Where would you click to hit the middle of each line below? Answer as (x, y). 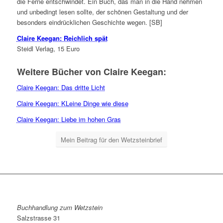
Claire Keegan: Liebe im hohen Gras (69, 119)
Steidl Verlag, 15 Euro (48, 49)
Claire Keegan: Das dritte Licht (61, 88)
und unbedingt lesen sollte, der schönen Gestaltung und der (102, 12)
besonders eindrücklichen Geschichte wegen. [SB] (89, 22)
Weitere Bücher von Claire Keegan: (91, 72)
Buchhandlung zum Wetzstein (59, 208)
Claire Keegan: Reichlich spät (62, 38)
